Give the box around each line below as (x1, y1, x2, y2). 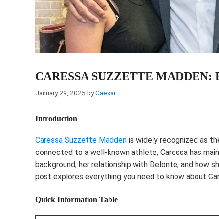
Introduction (35, 114, 77, 123)
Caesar (95, 88, 116, 97)
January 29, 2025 (35, 88, 86, 97)
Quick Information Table (35, 195, 118, 204)
